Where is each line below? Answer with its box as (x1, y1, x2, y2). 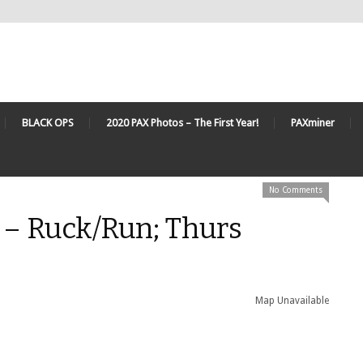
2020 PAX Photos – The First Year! (106, 117, 258, 129)
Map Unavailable (255, 295, 329, 306)
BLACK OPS (22, 117, 74, 129)
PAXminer (291, 117, 335, 129)
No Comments (269, 186, 322, 194)
